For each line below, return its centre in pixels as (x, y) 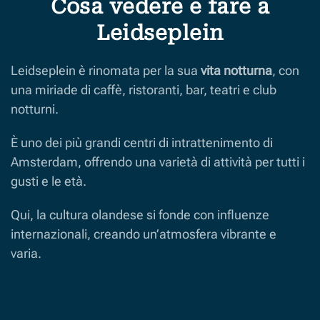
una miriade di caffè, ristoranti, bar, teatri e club (144, 89)
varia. (26, 253)
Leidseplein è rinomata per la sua (106, 70)
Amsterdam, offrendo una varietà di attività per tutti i (158, 161)
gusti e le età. (49, 181)
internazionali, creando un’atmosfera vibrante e (144, 234)
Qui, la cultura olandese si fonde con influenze (140, 214)
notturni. (35, 109)
